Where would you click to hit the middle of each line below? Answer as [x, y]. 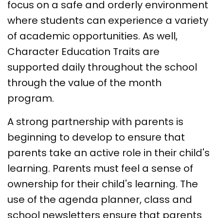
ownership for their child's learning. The [103, 184]
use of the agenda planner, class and [100, 199]
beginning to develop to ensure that [96, 137]
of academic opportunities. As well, [92, 36]
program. [32, 98]
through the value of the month [84, 82]
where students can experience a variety [108, 20]
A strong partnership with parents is [95, 121]
